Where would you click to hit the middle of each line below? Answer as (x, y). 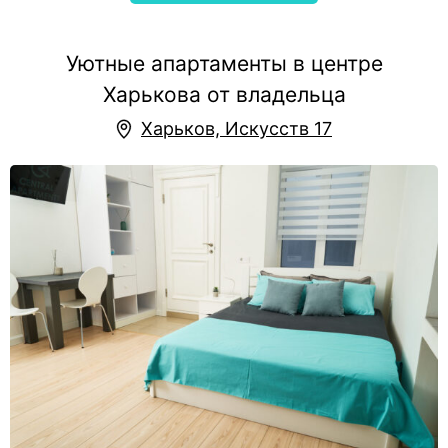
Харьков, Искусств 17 (236, 128)
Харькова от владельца (224, 94)
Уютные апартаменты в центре (224, 63)
